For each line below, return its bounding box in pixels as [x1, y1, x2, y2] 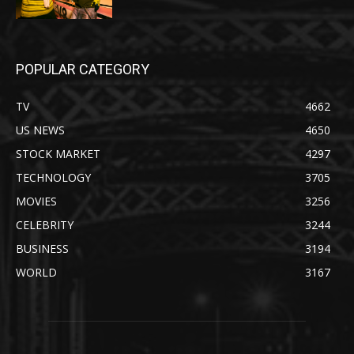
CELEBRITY [16, 217, 73, 232]
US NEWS [16, 122, 65, 137]
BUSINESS [16, 240, 69, 256]
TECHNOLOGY [16, 169, 91, 185]
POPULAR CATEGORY [16, 60, 149, 77]
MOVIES [16, 193, 57, 209]
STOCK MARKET [16, 145, 100, 161]
